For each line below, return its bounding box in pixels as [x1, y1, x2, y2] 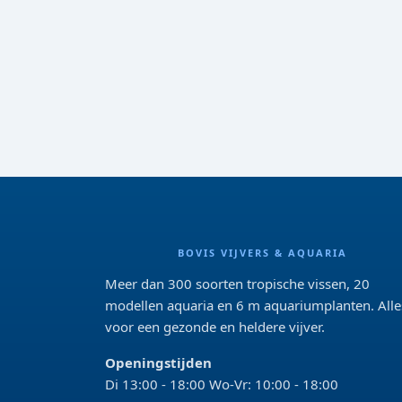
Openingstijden [105, 354, 212, 371]
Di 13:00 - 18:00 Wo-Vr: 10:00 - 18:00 [105, 375, 338, 393]
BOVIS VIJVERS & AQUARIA [177, 246, 347, 259]
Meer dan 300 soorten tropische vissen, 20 [105, 275, 370, 293]
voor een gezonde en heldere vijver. [105, 318, 325, 336]
